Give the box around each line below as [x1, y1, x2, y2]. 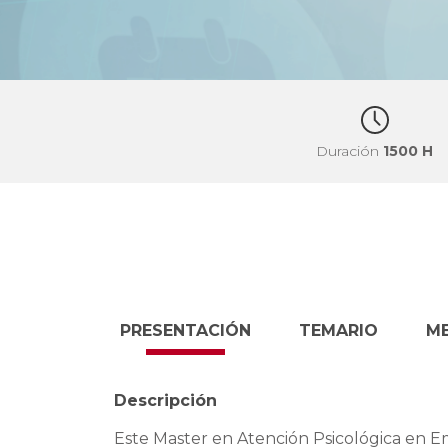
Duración [316, 142, 383, 161]
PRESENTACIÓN [120, 320, 251, 340]
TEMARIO [299, 320, 378, 340]
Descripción [114, 390, 217, 410]
